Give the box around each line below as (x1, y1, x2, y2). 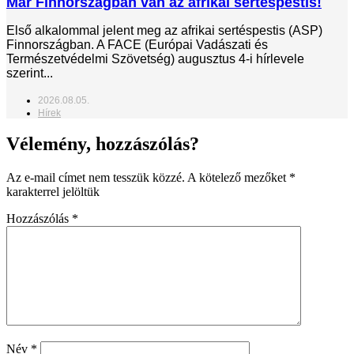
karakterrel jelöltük (6, 185, 100, 199)
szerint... (6, 66, 53, 80)
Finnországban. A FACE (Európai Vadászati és (6, 37, 268, 51)
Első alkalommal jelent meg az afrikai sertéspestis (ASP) (6, 23, 322, 37)
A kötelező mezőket (187, 171, 289, 185)
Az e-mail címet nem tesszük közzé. (6, 171, 185, 185)
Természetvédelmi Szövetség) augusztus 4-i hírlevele (6, 51, 304, 66)
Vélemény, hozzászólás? (6, 134, 199, 155)
